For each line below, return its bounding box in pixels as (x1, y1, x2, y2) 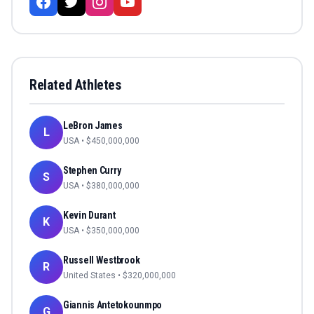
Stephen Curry (63, 165, 121, 177)
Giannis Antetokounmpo (63, 299, 163, 311)
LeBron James (63, 120, 123, 132)
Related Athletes (29, 76, 121, 94)
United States (63, 271, 116, 281)
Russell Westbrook (63, 254, 140, 266)
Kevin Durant (63, 210, 116, 221)
